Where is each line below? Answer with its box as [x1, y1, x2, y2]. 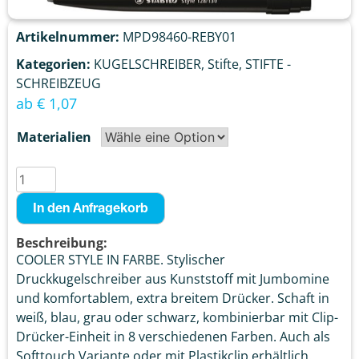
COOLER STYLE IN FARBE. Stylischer [16, 250, 225, 268]
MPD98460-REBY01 [123, 27, 236, 46]
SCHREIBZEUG [16, 74, 101, 92]
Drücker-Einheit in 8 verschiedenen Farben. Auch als [16, 327, 330, 345]
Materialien [17, 127, 91, 146]
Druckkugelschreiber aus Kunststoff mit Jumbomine [16, 269, 329, 288]
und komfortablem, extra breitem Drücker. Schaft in [16, 288, 329, 307]
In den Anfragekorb [33, 203, 148, 216]
